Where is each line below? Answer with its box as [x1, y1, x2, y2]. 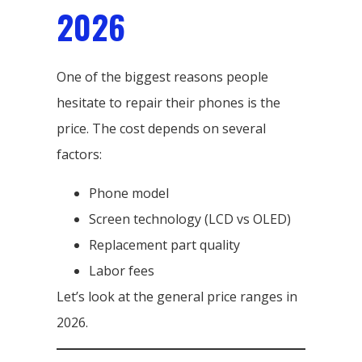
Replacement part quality [89, 235, 240, 254]
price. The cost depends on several [57, 119, 266, 137]
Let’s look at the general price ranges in [57, 287, 297, 305]
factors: [57, 145, 102, 163]
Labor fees [89, 261, 154, 280]
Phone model [89, 183, 169, 202]
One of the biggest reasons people [57, 67, 268, 86]
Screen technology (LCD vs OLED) [89, 209, 291, 228]
